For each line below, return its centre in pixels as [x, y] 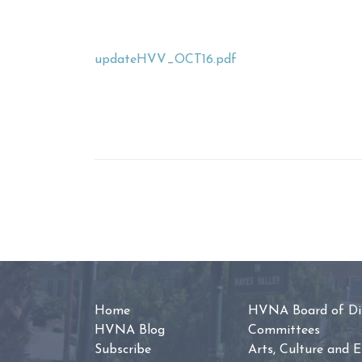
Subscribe [123, 350]
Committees [284, 330]
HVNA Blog [130, 330]
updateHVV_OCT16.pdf [166, 60]
